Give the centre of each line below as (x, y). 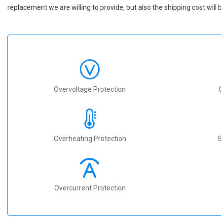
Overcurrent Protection (90, 188)
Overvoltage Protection (90, 89)
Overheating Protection (90, 138)
